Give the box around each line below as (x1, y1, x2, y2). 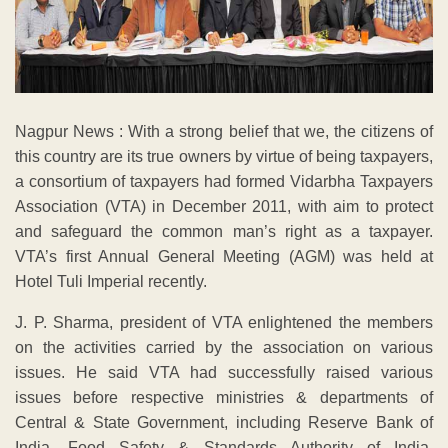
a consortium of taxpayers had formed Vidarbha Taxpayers (15, 172, 433, 190)
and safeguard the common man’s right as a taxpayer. (15, 222, 433, 240)
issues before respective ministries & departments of (15, 388, 433, 406)
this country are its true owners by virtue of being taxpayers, (15, 147, 433, 165)
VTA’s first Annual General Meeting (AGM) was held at (15, 247, 433, 265)
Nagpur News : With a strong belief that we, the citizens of (15, 122, 433, 140)
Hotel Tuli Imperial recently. (15, 272, 207, 290)
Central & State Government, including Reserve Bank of (15, 413, 433, 431)
